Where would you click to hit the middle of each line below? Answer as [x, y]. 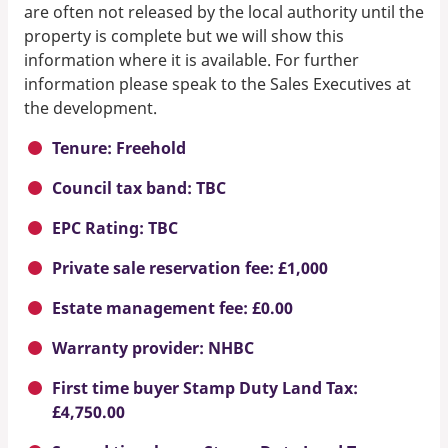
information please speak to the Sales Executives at [217, 83]
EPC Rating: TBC [115, 227]
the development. [90, 107]
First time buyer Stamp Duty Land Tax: [205, 387]
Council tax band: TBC [139, 187]
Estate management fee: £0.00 [172, 307]
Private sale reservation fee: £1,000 [190, 267]
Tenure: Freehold [119, 147]
